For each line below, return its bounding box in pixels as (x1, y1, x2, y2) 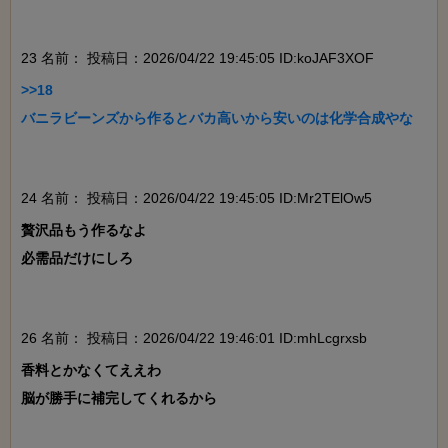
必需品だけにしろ (21, 249, 133, 266)
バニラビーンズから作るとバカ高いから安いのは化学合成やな (21, 109, 413, 126)
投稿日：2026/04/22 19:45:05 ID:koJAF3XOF (83, 49, 374, 66)
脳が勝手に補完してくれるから (21, 389, 217, 406)
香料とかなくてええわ (21, 361, 161, 378)
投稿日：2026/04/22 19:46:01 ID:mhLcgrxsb (83, 329, 367, 346)
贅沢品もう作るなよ (21, 221, 147, 238)
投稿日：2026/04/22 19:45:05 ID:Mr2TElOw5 (83, 189, 372, 206)
